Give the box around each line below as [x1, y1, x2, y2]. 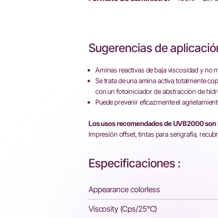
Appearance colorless [89, 184, 161, 194]
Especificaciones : [89, 156, 181, 170]
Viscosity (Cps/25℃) [89, 204, 158, 214]
